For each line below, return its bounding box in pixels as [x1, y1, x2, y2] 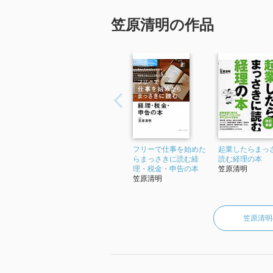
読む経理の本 [218, 155, 262, 163]
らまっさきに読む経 [133, 155, 199, 163]
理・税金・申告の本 [133, 165, 199, 173]
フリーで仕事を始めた [133, 145, 206, 154]
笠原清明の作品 [111, 16, 214, 33]
